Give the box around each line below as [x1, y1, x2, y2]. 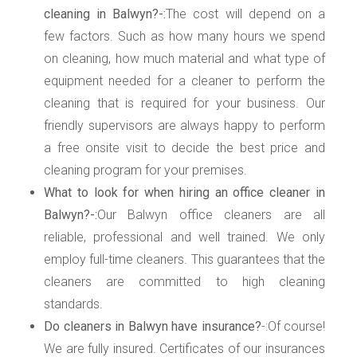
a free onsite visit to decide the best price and [44, 139, 325, 155]
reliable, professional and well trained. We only [44, 229, 325, 245]
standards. [44, 296, 103, 312]
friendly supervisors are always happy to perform [44, 117, 325, 133]
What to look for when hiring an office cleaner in [44, 184, 325, 200]
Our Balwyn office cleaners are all [97, 206, 325, 222]
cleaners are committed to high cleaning [44, 273, 325, 289]
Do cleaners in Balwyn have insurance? [44, 318, 261, 334]
